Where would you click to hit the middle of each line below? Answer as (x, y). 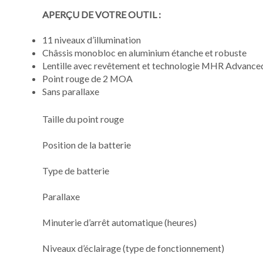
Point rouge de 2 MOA (87, 78)
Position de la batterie (87, 144)
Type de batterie (76, 170)
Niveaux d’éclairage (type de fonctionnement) (133, 248)
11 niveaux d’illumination (92, 39)
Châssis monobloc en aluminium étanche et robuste (144, 52)
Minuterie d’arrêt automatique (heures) (119, 222)
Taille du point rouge (83, 119)
